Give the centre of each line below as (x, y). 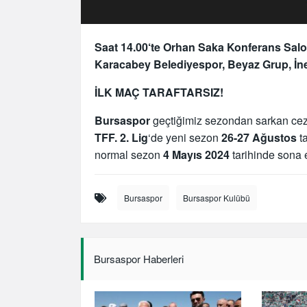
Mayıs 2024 (201, 154)
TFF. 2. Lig (121, 137)
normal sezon (129, 154)
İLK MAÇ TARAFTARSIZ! (159, 92)
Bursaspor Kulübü (217, 197)
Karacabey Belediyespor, (160, 64)
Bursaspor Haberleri (139, 258)
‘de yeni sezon (185, 137)
